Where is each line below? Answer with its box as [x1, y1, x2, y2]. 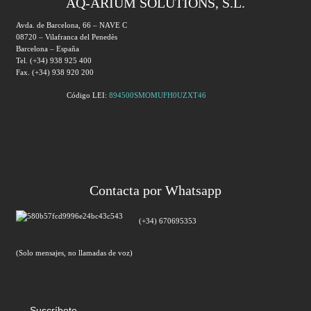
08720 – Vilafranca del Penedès [16, 32, 117, 41]
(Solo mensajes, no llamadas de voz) [16, 248, 133, 257]
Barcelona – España [16, 44, 79, 53]
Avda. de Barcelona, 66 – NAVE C [16, 20, 127, 29]
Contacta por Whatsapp [90, 182, 221, 198]
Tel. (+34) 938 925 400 [16, 56, 92, 65]
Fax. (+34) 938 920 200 [16, 67, 94, 76]
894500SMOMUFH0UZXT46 [109, 90, 206, 99]
